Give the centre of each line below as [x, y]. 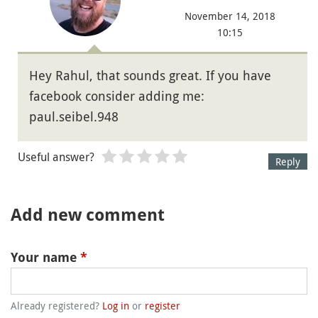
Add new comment [88, 215]
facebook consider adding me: [117, 96]
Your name [45, 258]
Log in [116, 306]
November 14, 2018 [230, 16]
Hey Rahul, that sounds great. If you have [150, 76]
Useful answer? [56, 157]
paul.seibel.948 [74, 117]
